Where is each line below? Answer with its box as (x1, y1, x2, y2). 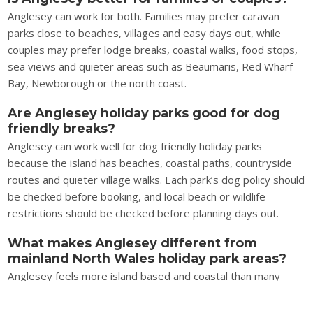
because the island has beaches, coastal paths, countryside (8, 155, 293, 170)
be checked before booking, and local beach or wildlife (8, 189, 266, 203)
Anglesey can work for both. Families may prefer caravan (8, 8, 280, 23)
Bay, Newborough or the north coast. (8, 75, 187, 90)
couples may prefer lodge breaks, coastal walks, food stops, (8, 42, 298, 57)
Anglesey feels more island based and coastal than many (8, 268, 281, 283)
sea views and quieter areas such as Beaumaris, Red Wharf (8, 59, 293, 73)
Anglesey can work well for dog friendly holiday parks (8, 138, 263, 153)
